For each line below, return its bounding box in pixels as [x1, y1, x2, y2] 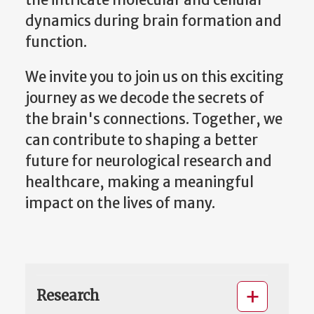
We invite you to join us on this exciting [25, 68, 284, 87]
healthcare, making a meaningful [25, 173, 254, 192]
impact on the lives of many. [25, 194, 215, 213]
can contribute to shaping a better [25, 131, 258, 150]
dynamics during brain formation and [25, 12, 282, 31]
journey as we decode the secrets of [25, 89, 264, 108]
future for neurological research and [25, 152, 272, 171]
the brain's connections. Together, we [25, 110, 282, 129]
